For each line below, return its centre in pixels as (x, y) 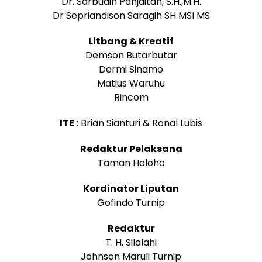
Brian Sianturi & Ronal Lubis (140, 123)
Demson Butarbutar (131, 55)
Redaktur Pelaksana (131, 149)
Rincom (131, 97)
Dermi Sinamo (131, 69)
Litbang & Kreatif (131, 41)
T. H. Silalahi (131, 242)
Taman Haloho (131, 163)
